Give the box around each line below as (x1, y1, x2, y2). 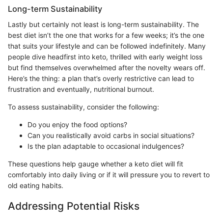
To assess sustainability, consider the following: (8, 102, 159, 111)
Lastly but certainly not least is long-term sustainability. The (8, 20, 199, 28)
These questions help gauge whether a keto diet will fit (8, 159, 183, 168)
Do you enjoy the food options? (27, 120, 127, 129)
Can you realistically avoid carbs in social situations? (27, 131, 194, 139)
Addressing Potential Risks (8, 199, 139, 212)
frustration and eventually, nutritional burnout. (8, 84, 154, 93)
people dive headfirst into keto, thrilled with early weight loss (8, 52, 202, 61)
